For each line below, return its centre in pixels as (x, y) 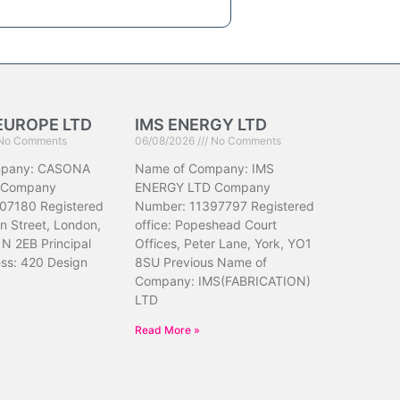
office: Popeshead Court (206, 225)
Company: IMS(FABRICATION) (223, 281)
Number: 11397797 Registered (225, 206)
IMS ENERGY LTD (201, 125)
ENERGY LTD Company (203, 187)
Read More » (168, 330)
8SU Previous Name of (201, 262)
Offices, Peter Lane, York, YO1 (224, 243)
